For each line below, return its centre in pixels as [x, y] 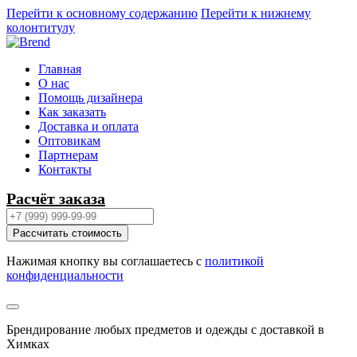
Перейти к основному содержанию [102, 13]
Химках [28, 344]
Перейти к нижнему [256, 13]
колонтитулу [41, 27]
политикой [234, 261]
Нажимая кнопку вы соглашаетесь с [106, 261]
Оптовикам [69, 141]
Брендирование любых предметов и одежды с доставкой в [165, 330]
